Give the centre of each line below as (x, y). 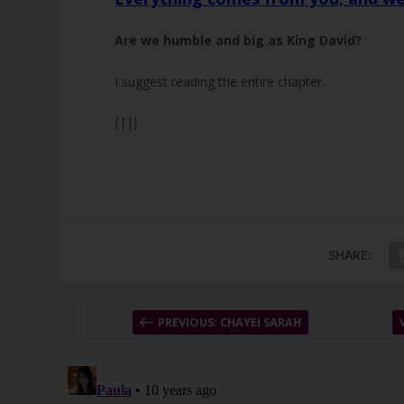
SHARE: (349, 255)
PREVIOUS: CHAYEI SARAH (230, 323)
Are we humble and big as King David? (239, 41)
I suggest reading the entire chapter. (220, 81)
